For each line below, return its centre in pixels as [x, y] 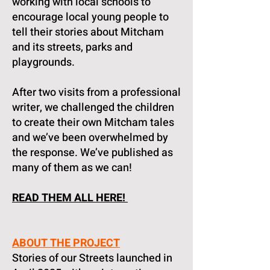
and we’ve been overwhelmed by [90, 138]
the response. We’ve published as [93, 153]
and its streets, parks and [72, 47]
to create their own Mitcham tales [93, 123]
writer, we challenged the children [93, 108]
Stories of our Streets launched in [92, 258]
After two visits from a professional [96, 93]
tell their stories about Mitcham [88, 32]
